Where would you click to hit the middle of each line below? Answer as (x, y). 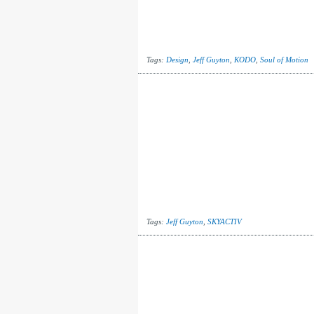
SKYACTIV (224, 221)
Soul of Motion (284, 60)
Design (177, 60)
